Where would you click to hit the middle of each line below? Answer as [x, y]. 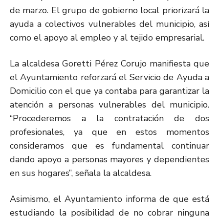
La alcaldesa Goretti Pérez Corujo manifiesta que [109, 63]
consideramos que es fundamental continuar [109, 145]
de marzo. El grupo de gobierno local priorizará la [109, 10]
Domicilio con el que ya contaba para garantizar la [109, 91]
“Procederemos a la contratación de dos [109, 118]
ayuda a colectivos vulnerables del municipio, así [109, 24]
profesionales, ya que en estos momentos [109, 132]
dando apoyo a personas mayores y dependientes [109, 159]
